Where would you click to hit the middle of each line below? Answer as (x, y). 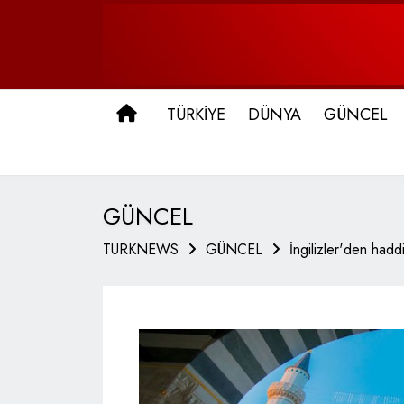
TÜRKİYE (196, 115)
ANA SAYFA (186, 114)
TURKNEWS (141, 249)
